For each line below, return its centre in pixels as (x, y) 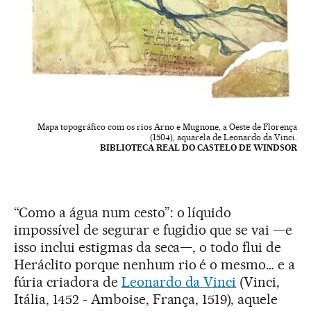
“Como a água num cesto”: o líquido (123, 213)
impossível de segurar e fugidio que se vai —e (153, 230)
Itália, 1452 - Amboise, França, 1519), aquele (146, 300)
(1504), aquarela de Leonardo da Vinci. (224, 137)
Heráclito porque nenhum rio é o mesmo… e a (155, 265)
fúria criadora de (68, 282)
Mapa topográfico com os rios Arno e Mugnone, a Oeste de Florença (167, 127)
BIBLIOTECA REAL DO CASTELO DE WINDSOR (199, 148)
